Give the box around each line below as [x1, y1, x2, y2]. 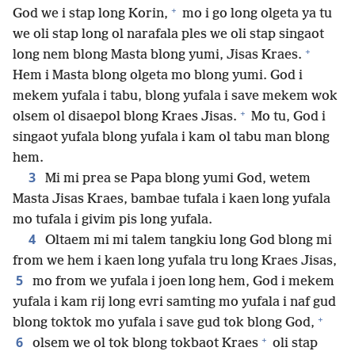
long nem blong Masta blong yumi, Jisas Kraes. [13, 48, 302, 63]
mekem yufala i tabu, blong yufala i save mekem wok [13, 89, 338, 105]
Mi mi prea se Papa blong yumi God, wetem [42, 171, 311, 187]
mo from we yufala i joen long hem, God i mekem [29, 274, 334, 290]
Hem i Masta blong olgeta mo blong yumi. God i [13, 68, 303, 84]
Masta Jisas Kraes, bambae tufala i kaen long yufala [13, 192, 330, 208]
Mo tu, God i [248, 109, 326, 125]
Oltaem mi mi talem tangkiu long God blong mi [42, 233, 332, 249]
